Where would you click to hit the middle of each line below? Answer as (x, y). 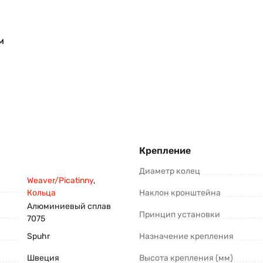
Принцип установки (180, 215)
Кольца (41, 193)
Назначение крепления (186, 237)
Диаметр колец (170, 171)
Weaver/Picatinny (60, 181)
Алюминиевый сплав (69, 207)
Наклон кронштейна (180, 193)
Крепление (165, 151)
